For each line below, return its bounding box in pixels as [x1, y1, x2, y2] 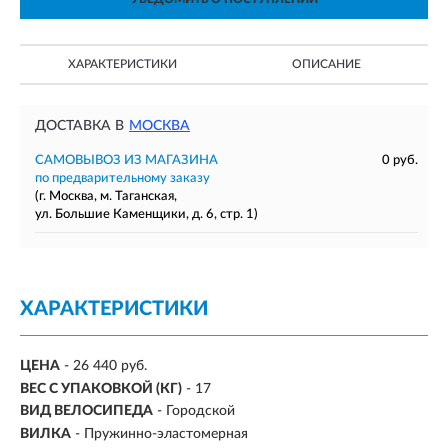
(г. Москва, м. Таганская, [35, 190, 177, 203]
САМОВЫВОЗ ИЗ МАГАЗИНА [35, 154, 218, 167]
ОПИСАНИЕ [291, 58, 361, 70]
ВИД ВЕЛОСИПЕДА [20, 404, 153, 419]
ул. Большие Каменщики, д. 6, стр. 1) [35, 208, 258, 221]
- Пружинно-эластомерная [75, 426, 248, 441]
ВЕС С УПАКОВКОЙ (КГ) [20, 381, 182, 396]
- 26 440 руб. [64, 359, 147, 374]
